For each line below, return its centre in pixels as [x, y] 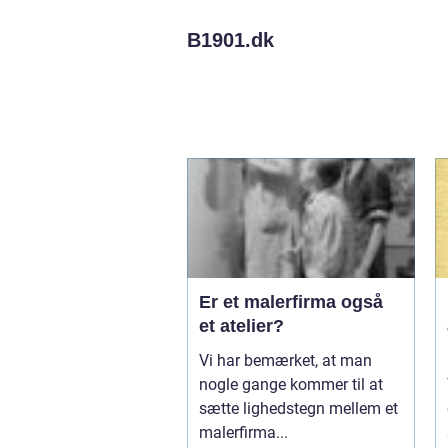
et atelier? [241, 326]
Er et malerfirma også [291, 302]
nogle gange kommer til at [291, 384]
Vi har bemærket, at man [285, 360]
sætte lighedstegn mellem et [298, 408]
